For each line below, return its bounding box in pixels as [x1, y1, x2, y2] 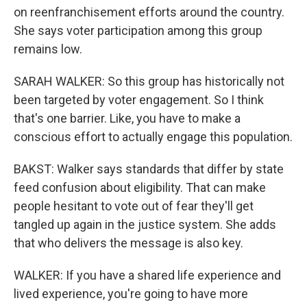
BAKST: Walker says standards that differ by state [14, 162, 284, 176]
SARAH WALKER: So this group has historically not [14, 74, 284, 88]
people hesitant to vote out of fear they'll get [14, 199, 254, 213]
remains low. [14, 42, 82, 56]
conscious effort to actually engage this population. [14, 130, 293, 144]
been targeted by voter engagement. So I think [14, 93, 264, 107]
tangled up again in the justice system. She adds [14, 217, 276, 232]
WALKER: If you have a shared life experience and [14, 268, 281, 282]
